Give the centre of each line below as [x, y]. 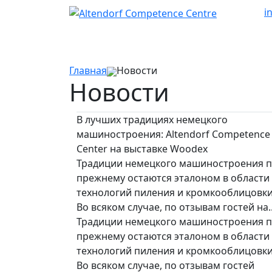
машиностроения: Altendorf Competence [173, 134]
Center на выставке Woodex [142, 149]
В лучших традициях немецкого [152, 120]
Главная [88, 70]
